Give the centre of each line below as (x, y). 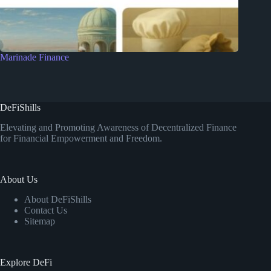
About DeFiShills (58, 199)
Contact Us (46, 210)
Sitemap (40, 221)
